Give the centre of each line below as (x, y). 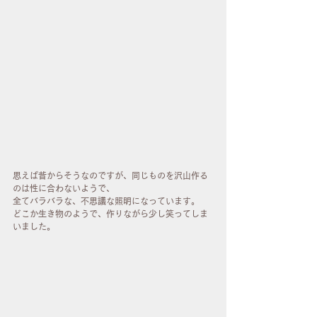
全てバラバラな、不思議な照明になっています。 (106, 201)
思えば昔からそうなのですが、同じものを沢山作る (110, 175)
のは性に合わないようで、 (64, 188)
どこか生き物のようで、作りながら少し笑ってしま (110, 213)
